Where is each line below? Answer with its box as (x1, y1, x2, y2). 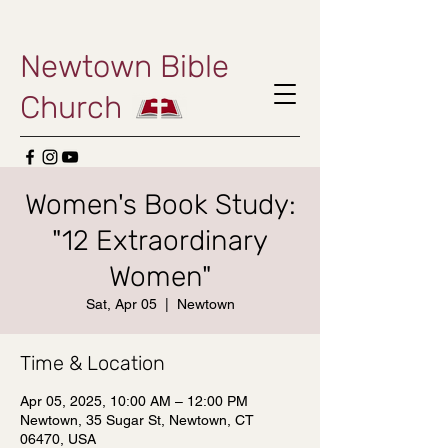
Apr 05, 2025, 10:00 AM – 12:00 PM (20, 393, 248, 409)
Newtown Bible (20, 48, 229, 85)
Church (20, 89, 122, 126)
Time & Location (20, 351, 165, 375)
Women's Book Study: (24, 188, 296, 221)
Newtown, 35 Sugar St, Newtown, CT (20, 412, 254, 428)
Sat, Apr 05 (85, 296, 157, 312)
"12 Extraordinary (52, 224, 268, 257)
